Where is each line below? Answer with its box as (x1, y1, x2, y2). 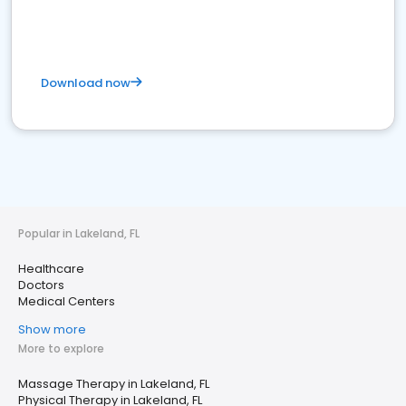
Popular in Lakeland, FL (18, 226, 140, 241)
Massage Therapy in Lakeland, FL (18, 375, 209, 392)
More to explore (18, 341, 104, 356)
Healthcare (18, 260, 84, 277)
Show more (18, 321, 86, 338)
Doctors (18, 276, 64, 294)
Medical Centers (18, 293, 115, 310)
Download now (41, 74, 130, 92)
